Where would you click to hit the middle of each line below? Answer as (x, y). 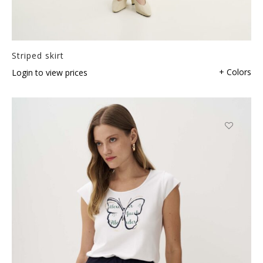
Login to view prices (50, 72)
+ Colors (235, 72)
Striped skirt (38, 55)
